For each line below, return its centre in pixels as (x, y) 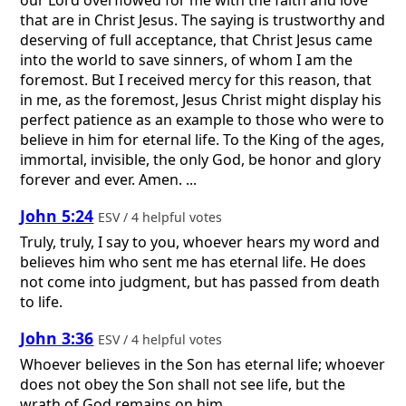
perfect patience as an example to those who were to (203, 119)
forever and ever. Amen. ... (109, 179)
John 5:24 (57, 216)
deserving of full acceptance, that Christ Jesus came (197, 39)
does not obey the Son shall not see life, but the (183, 384)
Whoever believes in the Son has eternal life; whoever (203, 364)
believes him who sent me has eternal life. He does (193, 261)
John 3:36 (57, 338)
